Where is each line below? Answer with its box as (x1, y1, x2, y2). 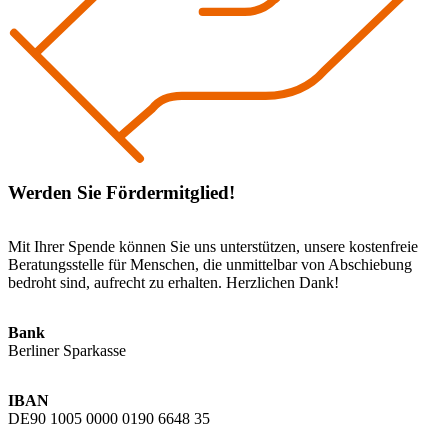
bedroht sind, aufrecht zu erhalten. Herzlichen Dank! (8, 274, 339, 292)
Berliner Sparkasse (8, 342, 126, 360)
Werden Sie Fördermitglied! (8, 181, 235, 203)
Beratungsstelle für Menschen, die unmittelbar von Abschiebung (8, 256, 412, 274)
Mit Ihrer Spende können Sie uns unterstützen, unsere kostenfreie (8, 238, 418, 256)
